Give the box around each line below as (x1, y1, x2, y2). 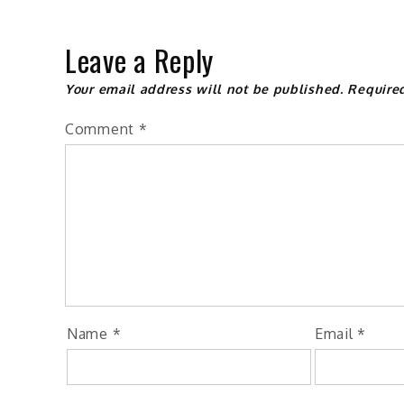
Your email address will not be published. (65, 80, 344, 96)
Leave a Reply (65, 38, 215, 81)
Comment (65, 119, 139, 138)
